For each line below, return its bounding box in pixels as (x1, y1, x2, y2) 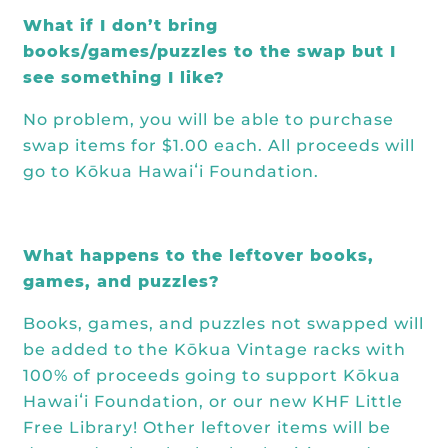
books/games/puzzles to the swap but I (23, 42, 396, 61)
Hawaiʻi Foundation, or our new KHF (23, 392, 355, 411)
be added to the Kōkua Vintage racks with (23, 340, 406, 359)
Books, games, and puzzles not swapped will (23, 314, 424, 333)
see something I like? (23, 68, 231, 87)
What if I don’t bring (23, 16, 218, 35)
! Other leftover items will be (133, 418, 391, 437)
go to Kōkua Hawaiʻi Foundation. (23, 162, 319, 181)
